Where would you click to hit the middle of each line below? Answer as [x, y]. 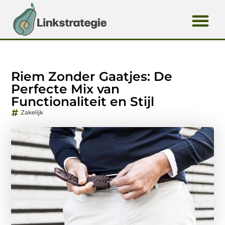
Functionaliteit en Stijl [83, 102]
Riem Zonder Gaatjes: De [92, 77]
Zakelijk [32, 113]
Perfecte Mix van [66, 89]
